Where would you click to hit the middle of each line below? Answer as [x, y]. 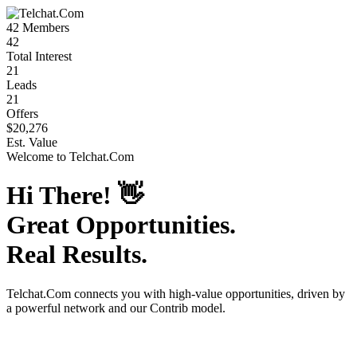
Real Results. [77, 255]
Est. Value [32, 142]
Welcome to [38, 157]
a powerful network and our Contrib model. [116, 308]
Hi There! [62, 196]
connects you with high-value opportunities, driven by [208, 293]
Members [44, 27]
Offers [22, 114]
